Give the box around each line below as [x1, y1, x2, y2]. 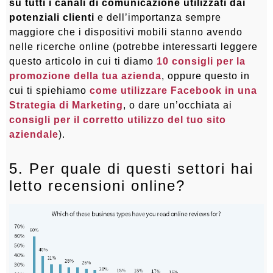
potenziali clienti [9, 12, 94, 23]
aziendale [9, 129, 58, 140]
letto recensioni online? [9, 177, 185, 194]
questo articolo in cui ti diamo [9, 56, 157, 67]
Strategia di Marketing [9, 100, 123, 111]
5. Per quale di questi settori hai [9, 160, 253, 177]
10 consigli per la [157, 56, 246, 67]
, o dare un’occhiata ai [123, 100, 232, 111]
